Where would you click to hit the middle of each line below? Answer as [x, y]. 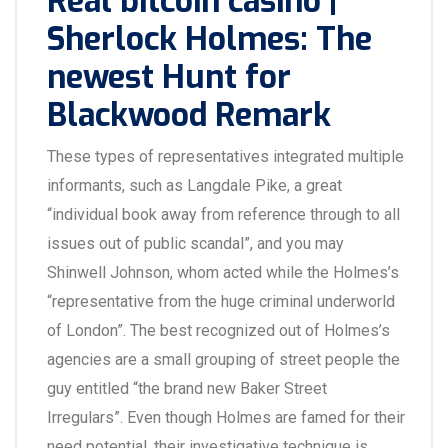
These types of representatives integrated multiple [225, 156]
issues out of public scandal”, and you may [195, 243]
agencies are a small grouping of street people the [223, 359]
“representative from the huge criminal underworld [221, 301]
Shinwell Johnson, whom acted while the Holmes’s [223, 272]
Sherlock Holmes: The [209, 39]
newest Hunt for [169, 77]
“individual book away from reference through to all [223, 214]
